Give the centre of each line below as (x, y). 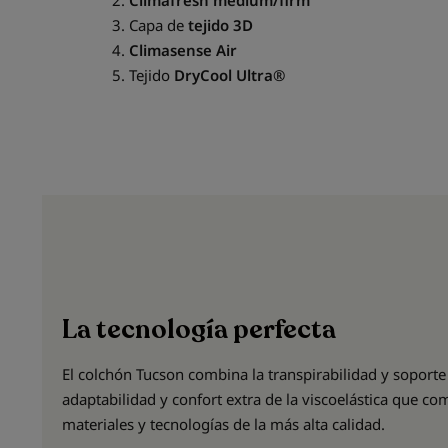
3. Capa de (148, 25)
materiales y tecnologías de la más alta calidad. (225, 423)
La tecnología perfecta (199, 329)
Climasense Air (183, 50)
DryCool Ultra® (229, 75)
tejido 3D (218, 25)
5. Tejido (143, 75)
